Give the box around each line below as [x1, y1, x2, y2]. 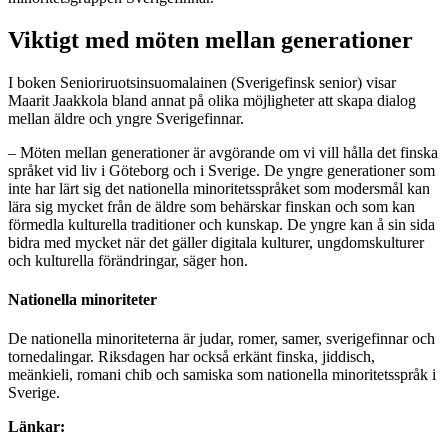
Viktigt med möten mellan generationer [8, 26, 413, 53]
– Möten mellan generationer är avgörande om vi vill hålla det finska [8, 143, 438, 161]
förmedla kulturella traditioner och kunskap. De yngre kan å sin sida [8, 215, 435, 233]
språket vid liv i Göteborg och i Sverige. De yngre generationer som [8, 161, 435, 179]
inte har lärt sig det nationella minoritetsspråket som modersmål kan [8, 179, 430, 197]
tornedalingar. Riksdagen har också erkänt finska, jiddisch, [8, 348, 375, 366]
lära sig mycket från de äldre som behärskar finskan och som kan [8, 197, 415, 215]
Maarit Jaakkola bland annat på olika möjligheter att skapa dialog [8, 91, 416, 109]
